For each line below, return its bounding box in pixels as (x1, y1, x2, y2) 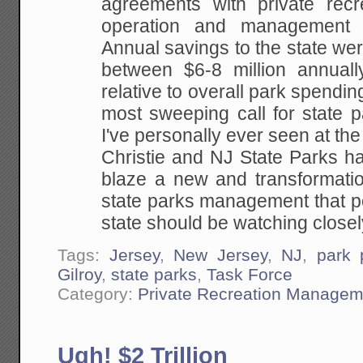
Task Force (207, 265, 293, 284)
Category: (58, 284, 139, 304)
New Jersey (173, 246, 267, 265)
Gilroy (58, 265, 102, 284)
